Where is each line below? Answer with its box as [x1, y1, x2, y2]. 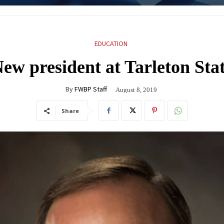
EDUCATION [94, 38, 127, 48]
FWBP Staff [74, 84, 107, 93]
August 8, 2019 [115, 85, 157, 93]
